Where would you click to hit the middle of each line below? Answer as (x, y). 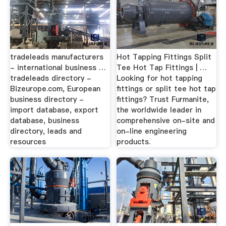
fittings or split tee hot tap (166, 89)
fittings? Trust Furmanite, (163, 99)
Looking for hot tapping (160, 78)
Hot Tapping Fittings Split (164, 57)
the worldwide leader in (159, 110)
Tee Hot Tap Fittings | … (162, 68)
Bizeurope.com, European (55, 89)
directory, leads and (46, 131)
